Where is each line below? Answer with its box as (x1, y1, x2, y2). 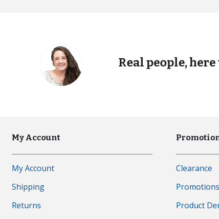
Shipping (12, 181, 44, 192)
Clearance (176, 162, 212, 174)
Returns (12, 199, 41, 211)
